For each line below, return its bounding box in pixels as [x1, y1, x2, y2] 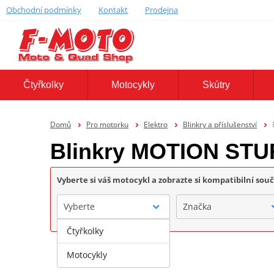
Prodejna [144, 4, 178, 15]
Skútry [202, 80, 230, 91]
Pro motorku [86, 119, 128, 130]
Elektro [143, 119, 168, 130]
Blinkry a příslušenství [182, 119, 257, 130]
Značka [182, 200, 212, 212]
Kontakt [98, 4, 128, 15]
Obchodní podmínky [6, 4, 81, 15]
